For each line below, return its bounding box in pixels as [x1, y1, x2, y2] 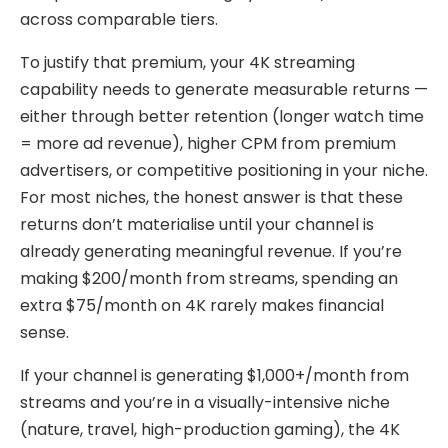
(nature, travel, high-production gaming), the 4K [20, 417, 400, 441]
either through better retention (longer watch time [20, 104, 424, 128]
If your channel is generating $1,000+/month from [20, 363, 409, 387]
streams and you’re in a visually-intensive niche [20, 390, 390, 414]
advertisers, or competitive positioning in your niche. [20, 158, 428, 182]
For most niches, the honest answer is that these [20, 185, 403, 209]
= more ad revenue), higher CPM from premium [20, 131, 396, 155]
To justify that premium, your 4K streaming [20, 50, 355, 74]
